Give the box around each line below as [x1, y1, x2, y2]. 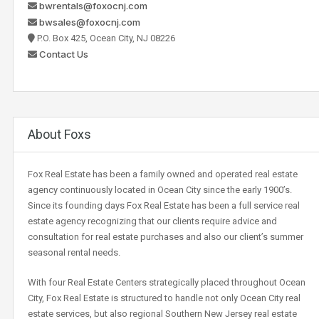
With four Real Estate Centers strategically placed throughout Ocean [28, 276, 305, 288]
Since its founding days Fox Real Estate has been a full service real [28, 199, 300, 211]
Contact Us [39, 48, 88, 60]
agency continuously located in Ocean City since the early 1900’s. [28, 184, 292, 195]
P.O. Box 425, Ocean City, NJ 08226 [35, 32, 175, 43]
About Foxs [28, 126, 91, 142]
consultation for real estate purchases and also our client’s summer [28, 231, 303, 242]
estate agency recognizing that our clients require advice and [28, 215, 277, 226]
